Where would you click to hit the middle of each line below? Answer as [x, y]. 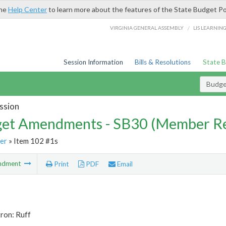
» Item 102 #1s [32, 140]
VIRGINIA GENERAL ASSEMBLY [147, 27]
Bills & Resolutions [163, 62]
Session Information [93, 62]
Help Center [27, 9]
